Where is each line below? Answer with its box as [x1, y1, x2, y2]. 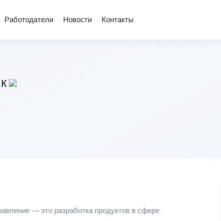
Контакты [102, 15, 134, 24]
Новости [63, 15, 92, 24]
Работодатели [4, 15, 53, 24]
